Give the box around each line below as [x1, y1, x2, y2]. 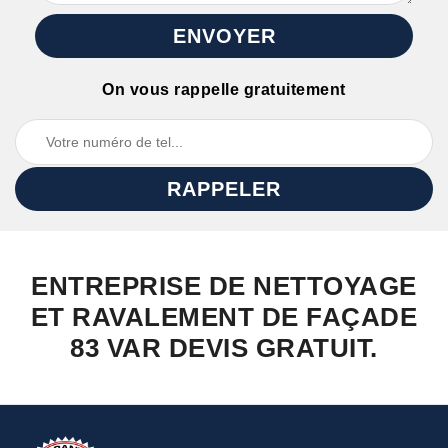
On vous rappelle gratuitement [102, 81, 346, 98]
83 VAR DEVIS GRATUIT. [70, 333, 378, 363]
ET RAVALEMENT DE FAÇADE [30, 302, 418, 332]
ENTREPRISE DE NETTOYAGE [31, 271, 417, 301]
